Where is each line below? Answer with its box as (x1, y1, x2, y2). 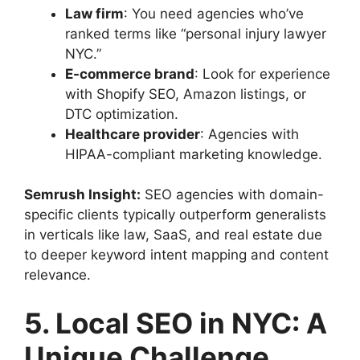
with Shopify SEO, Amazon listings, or (65, 85, 306, 102)
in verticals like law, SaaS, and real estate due (24, 227, 322, 243)
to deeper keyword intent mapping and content (24, 247, 329, 263)
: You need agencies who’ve (124, 5, 304, 22)
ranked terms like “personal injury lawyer (65, 25, 326, 42)
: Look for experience (194, 65, 330, 82)
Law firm (65, 5, 124, 22)
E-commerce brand (65, 65, 194, 82)
